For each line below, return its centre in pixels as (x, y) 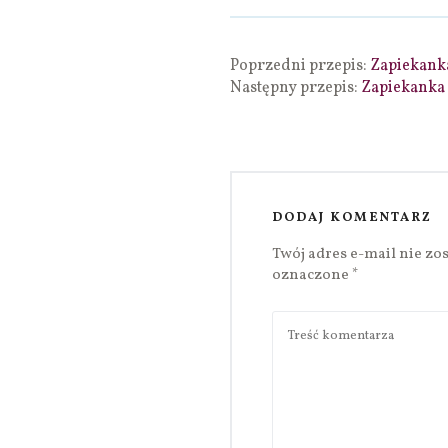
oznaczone (312, 276)
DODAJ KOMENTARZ (352, 218)
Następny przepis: (295, 88)
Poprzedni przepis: (300, 66)
